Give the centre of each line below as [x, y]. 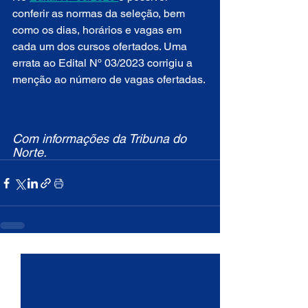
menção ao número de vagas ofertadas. [109, 80]
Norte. [30, 153]
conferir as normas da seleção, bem [100, 14]
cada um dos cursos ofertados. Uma [101, 47]
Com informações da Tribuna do [101, 139]
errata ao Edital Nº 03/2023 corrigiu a [104, 63]
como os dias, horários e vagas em [98, 30]
